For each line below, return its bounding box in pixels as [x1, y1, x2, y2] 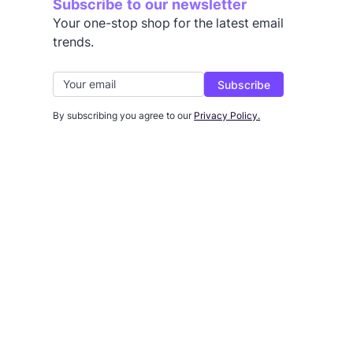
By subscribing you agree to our [53, 109, 195, 121]
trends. [53, 33, 95, 50]
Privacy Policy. [194, 109, 261, 121]
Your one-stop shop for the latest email [53, 14, 284, 31]
